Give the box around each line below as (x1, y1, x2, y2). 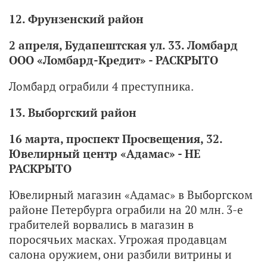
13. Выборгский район (9, 104, 136, 120)
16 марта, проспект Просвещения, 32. (9, 131, 222, 146)
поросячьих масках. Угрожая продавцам (9, 231, 227, 247)
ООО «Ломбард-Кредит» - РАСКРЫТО (9, 52, 218, 67)
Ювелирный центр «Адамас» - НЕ (9, 145, 200, 161)
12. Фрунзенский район (9, 11, 144, 26)
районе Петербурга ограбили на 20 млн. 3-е (9, 201, 243, 217)
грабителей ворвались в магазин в (9, 216, 194, 232)
